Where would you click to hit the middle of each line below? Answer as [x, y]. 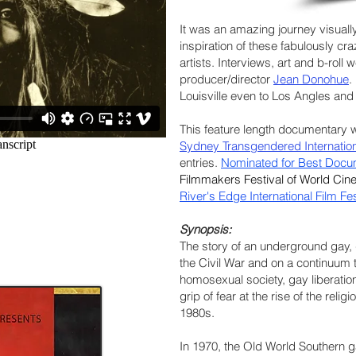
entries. [200, 163]
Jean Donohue [311, 79]
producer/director [226, 79]
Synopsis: [205, 229]
